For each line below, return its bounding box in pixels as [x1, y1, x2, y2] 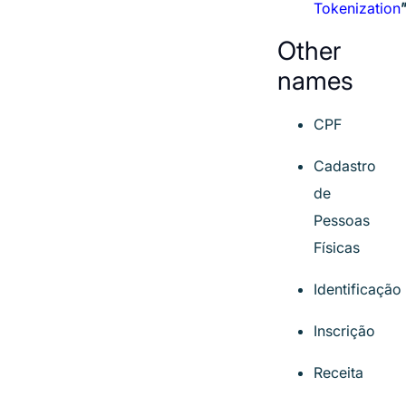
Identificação [313, 280, 401, 298]
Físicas [313, 238, 360, 256]
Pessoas [313, 211, 370, 229]
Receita [313, 363, 363, 382]
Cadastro [313, 157, 376, 175]
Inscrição [313, 322, 375, 340]
